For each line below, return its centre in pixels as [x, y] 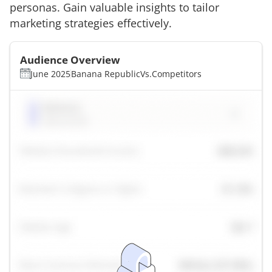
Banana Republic [106, 73]
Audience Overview [70, 59]
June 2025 [50, 73]
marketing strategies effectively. [91, 23]
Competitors [177, 73]
